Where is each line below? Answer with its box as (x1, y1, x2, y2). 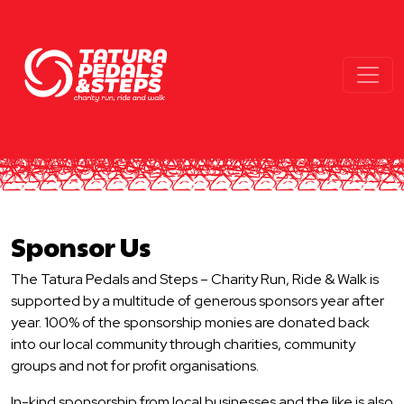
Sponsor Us (11, 228, 151, 264)
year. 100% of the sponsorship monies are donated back (11, 313, 370, 332)
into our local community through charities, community (11, 335, 355, 353)
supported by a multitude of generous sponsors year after (11, 291, 384, 310)
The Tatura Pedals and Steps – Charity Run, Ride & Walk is (11, 270, 379, 289)
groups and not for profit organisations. (11, 356, 259, 375)
